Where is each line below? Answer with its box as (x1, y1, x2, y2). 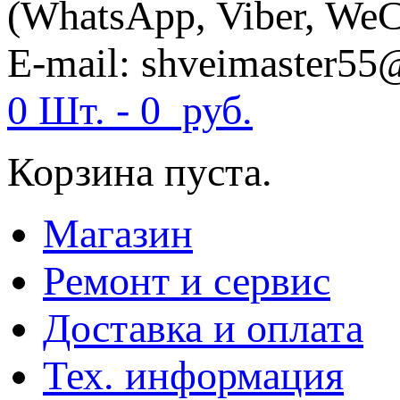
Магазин (43, 211, 193, 257)
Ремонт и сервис (43, 258, 330, 304)
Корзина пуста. (7, 149, 272, 196)
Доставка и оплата (43, 305, 363, 352)
